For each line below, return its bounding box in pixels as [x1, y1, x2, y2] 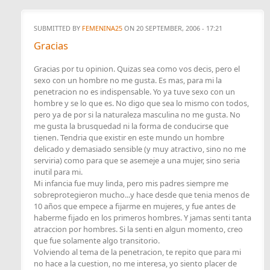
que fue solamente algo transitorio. [34, 235, 160, 246]
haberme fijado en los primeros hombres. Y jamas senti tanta [34, 212, 251, 224]
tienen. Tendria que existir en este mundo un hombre [34, 132, 224, 143]
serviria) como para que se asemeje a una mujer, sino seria [34, 155, 240, 166]
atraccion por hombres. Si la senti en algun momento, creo [34, 224, 243, 235]
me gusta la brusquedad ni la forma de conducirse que [34, 121, 228, 132]
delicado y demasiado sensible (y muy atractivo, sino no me [34, 143, 246, 155]
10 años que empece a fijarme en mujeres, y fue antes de [34, 201, 236, 212]
